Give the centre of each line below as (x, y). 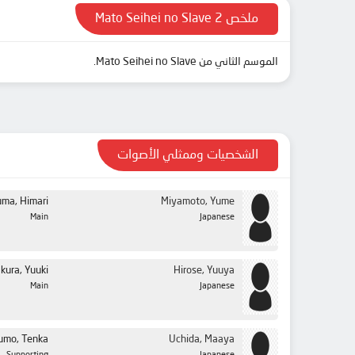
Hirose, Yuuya (204, 271)
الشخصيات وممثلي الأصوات (188, 155)
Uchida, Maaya (202, 340)
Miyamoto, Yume (198, 202)
